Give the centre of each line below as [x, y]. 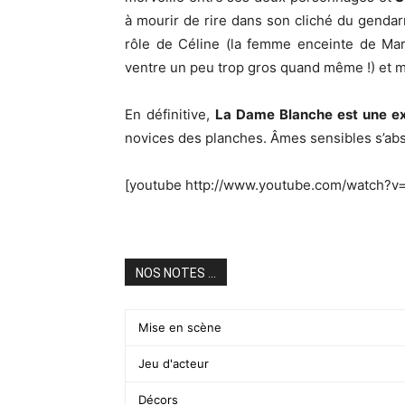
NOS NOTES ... [176, 273]
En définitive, [170, 114]
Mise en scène [180, 327]
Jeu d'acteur [174, 363]
